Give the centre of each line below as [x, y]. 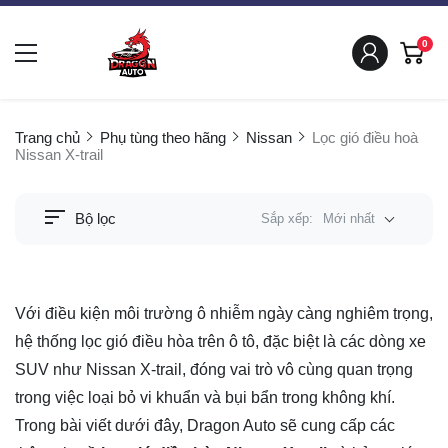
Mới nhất [349, 218]
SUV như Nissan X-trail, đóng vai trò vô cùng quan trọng [214, 369]
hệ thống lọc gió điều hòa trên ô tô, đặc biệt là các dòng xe [220, 341]
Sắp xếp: [289, 218]
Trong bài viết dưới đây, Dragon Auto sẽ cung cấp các [205, 425]
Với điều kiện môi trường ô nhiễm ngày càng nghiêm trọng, [224, 313]
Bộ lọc [95, 219]
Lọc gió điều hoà [365, 138]
